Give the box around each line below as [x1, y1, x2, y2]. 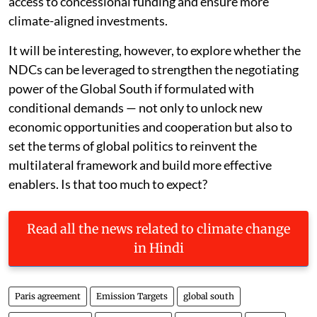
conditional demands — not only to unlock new [8, 99, 263, 115]
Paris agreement [15, 290, 81, 301]
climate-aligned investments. [8, 12, 168, 28]
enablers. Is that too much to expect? [8, 175, 207, 192]
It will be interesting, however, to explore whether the [8, 42, 301, 58]
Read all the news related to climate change [27, 220, 290, 237]
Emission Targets [96, 290, 168, 301]
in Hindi [133, 239, 184, 256]
